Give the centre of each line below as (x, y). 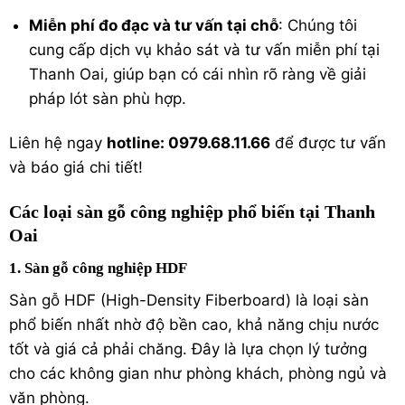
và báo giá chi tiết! (76, 167)
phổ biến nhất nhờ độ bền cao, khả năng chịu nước (194, 324)
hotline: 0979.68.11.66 (188, 142)
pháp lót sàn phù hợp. (108, 98)
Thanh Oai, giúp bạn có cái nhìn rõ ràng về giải (198, 74)
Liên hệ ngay (58, 142)
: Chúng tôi (318, 25)
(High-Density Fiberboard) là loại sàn (232, 300)
